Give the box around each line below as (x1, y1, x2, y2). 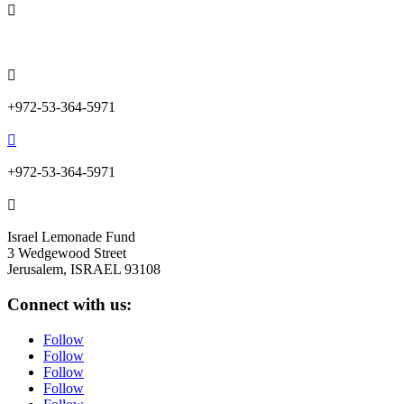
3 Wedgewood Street (7, 245, 126, 262)
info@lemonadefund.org (7, 34, 147, 50)
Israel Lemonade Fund (7, 229, 135, 245)
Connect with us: (7, 295, 132, 315)
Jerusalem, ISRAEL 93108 (7, 262, 161, 278)
